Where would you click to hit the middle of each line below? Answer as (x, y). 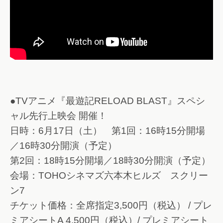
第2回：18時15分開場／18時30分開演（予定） (110, 161)
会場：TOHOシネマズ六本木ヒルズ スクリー (109, 176)
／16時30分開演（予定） (63, 146)
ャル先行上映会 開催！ (58, 116)
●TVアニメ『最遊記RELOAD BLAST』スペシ (108, 101)
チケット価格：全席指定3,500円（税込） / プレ (111, 206)
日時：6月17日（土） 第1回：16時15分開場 (108, 131)
